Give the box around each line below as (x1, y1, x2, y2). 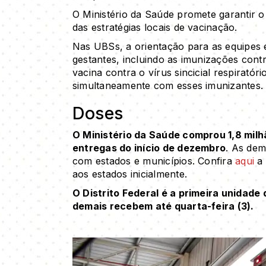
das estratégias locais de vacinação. (72, 21, 237, 33)
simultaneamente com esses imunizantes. (72, 79, 264, 91)
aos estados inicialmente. (72, 167, 188, 180)
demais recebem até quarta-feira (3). (72, 199, 254, 212)
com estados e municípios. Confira (72, 154, 236, 167)
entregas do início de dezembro (72, 141, 226, 154)
